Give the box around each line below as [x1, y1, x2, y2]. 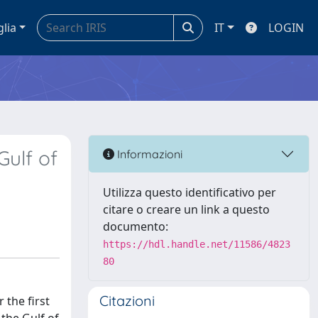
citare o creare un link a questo [103, 202, 270, 217]
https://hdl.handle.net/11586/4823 [103, 238, 290, 250]
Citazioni [99, 292, 155, 309]
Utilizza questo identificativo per [103, 185, 276, 200]
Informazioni [114, 146, 182, 161]
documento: [103, 219, 168, 234]
